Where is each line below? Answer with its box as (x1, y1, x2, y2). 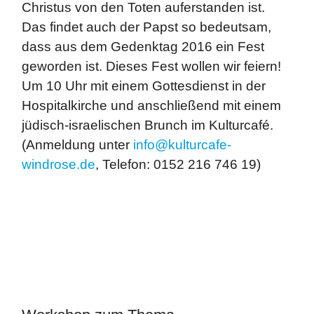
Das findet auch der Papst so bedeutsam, (22, 20, 271, 34)
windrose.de (22, 157, 95, 172)
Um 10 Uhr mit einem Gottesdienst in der (22, 78, 266, 93)
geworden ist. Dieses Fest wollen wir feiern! (22, 59, 281, 74)
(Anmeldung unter (22, 137, 133, 152)
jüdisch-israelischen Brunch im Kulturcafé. (22, 118, 273, 132)
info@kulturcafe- (133, 137, 231, 152)
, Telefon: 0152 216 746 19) (95, 157, 261, 172)
